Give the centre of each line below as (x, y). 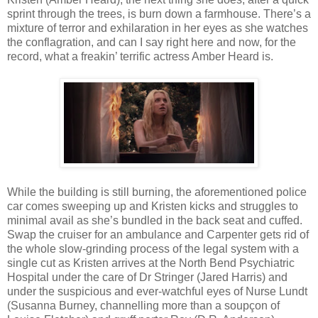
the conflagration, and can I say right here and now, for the (152, 42)
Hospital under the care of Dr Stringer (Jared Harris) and (147, 277)
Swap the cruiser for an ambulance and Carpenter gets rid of (158, 234)
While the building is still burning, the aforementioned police (157, 192)
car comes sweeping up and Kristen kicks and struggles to (153, 206)
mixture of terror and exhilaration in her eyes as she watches (158, 28)
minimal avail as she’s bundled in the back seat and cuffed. (155, 220)
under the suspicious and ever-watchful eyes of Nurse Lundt (157, 291)
